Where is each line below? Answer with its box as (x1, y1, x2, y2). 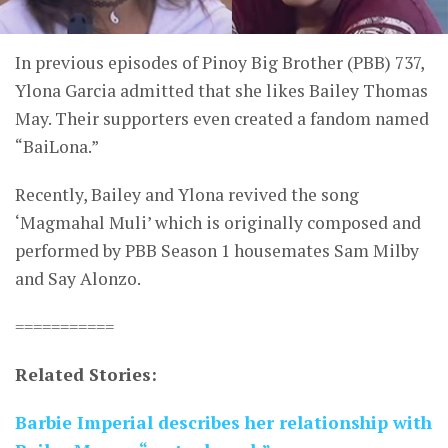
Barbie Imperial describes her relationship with (15, 411, 432, 435)
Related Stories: (15, 363, 157, 387)
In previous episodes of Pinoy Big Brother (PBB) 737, (15, 51, 424, 75)
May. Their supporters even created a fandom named (15, 107, 429, 131)
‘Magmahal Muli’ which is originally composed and (15, 211, 421, 235)
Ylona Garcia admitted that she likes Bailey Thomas (15, 79, 428, 103)
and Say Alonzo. (15, 267, 141, 291)
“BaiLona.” (15, 135, 99, 159)
